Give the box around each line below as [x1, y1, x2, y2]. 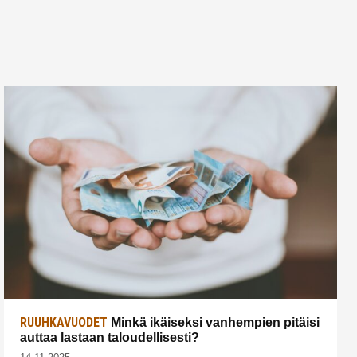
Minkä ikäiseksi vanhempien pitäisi [108, 315, 320, 329]
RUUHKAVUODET [20, 314, 108, 330]
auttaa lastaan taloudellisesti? [20, 330, 199, 344]
